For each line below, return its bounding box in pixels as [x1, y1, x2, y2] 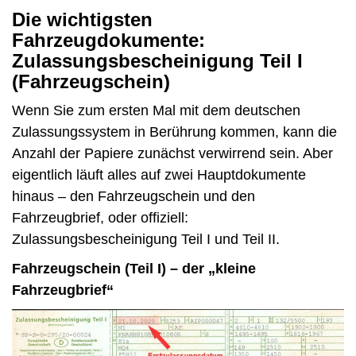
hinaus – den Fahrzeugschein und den [12, 188, 255, 205]
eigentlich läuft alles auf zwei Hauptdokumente [12, 167, 306, 184]
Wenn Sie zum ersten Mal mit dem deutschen [12, 103, 300, 119]
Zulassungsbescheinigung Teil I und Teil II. [12, 231, 280, 248]
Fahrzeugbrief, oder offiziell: [12, 210, 188, 226]
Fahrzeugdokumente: [12, 29, 205, 52]
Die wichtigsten [12, 9, 153, 31]
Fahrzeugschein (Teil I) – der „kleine [12, 261, 256, 277]
